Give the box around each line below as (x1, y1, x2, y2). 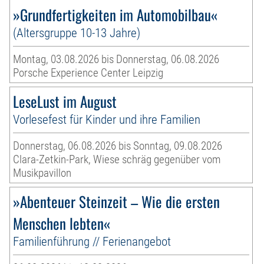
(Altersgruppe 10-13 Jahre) (13, 25, 141, 40)
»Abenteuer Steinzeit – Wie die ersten (13, 190, 220, 212)
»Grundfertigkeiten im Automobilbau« (13, 3, 218, 25)
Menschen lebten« (13, 212, 111, 234)
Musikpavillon (13, 166, 72, 180)
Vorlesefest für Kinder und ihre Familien (13, 111, 201, 127)
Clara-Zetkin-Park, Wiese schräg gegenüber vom (13, 152, 221, 166)
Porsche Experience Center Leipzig (13, 65, 164, 80)
